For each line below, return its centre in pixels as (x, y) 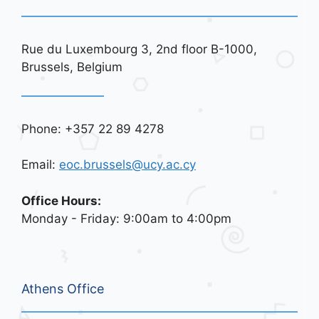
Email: (40, 164)
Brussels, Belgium (72, 67)
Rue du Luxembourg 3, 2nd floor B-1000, (139, 49)
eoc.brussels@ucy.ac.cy (127, 164)
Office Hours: (61, 200)
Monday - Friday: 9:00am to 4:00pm (126, 218)
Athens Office (63, 288)
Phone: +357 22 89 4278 (93, 129)
